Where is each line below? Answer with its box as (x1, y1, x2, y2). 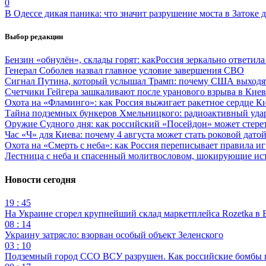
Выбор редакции (5, 32, 63, 42)
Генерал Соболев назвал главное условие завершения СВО (5, 65, 244, 76)
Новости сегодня (5, 174, 76, 185)
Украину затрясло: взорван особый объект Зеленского (5, 229, 223, 240)
